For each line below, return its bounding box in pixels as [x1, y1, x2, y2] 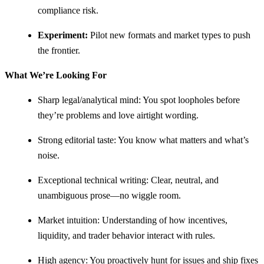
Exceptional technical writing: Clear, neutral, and [38, 174, 219, 185]
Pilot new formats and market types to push [88, 29, 250, 40]
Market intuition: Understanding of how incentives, [38, 214, 227, 225]
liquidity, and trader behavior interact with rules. [38, 230, 215, 240]
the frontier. [38, 45, 80, 55]
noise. [38, 150, 60, 160]
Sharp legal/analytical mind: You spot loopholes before [38, 94, 240, 105]
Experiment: [38, 29, 88, 40]
